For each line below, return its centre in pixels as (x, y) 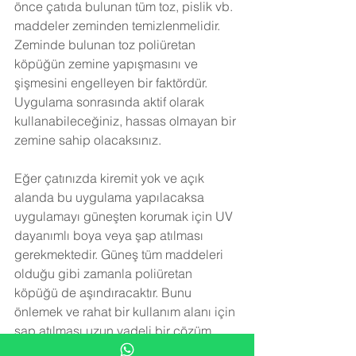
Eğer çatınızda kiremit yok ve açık (111, 178)
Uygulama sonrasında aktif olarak (111, 101)
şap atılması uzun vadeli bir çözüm (114, 330)
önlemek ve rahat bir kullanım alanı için (126, 311)
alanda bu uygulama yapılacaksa (111, 197)
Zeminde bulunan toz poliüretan (106, 44)
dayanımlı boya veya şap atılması (110, 235)
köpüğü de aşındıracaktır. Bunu (104, 292)
